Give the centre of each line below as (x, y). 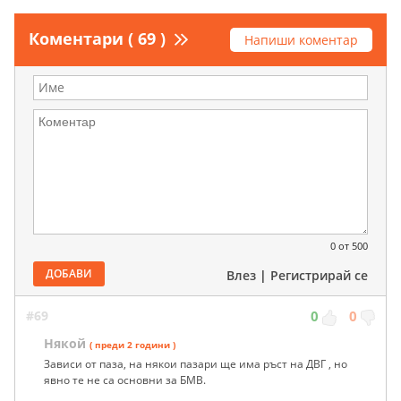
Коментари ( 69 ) (97, 38)
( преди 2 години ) (132, 344)
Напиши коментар (301, 39)
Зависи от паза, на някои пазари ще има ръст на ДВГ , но (196, 363)
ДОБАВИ (69, 273)
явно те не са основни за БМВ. (125, 380)
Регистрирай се (319, 275)
